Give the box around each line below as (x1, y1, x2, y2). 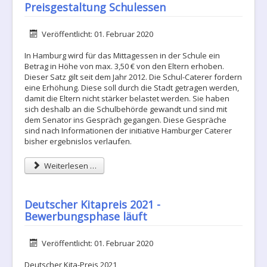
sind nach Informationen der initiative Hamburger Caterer (24, 125, 232, 136)
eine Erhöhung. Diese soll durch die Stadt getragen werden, (24, 82, 239, 93)
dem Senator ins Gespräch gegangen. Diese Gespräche (24, 114, 226, 125)
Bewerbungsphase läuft (24, 209, 147, 223)
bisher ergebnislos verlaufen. (24, 136, 132, 147)
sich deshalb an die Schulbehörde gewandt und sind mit (24, 104, 227, 114)
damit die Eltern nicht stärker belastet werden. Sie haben (24, 93, 229, 104)
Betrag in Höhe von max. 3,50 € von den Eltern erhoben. (24, 61, 224, 72)
